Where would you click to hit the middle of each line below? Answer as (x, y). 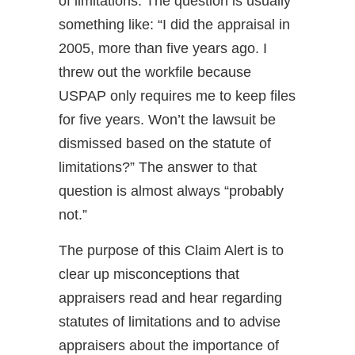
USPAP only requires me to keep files (177, 96)
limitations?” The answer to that (158, 168)
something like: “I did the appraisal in (174, 25)
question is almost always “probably (171, 191)
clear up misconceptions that (149, 275)
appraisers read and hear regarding (170, 298)
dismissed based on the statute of (165, 144)
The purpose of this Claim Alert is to (171, 251)
